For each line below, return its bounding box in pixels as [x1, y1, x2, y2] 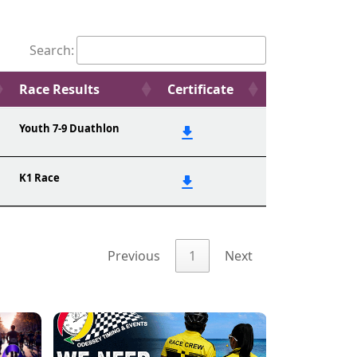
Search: [29, 41, 74, 59]
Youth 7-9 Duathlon [19, 121, 120, 135]
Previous [108, 247, 160, 265]
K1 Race [19, 171, 60, 185]
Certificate [167, 80, 233, 98]
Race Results [19, 80, 100, 98]
